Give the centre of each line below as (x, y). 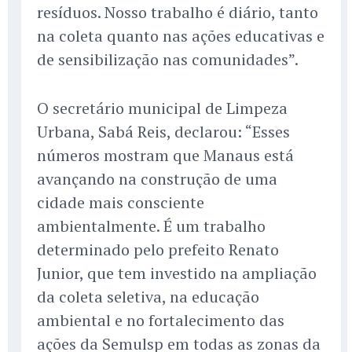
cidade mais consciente (121, 203)
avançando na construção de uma (157, 179)
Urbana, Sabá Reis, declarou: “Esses (163, 132)
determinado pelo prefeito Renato (158, 250)
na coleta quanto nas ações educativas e (181, 36)
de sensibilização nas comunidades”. (168, 60)
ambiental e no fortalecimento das (161, 321)
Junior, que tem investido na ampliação (177, 273)
